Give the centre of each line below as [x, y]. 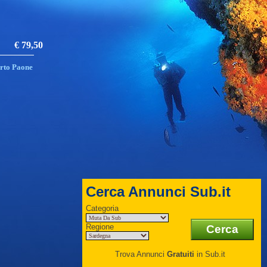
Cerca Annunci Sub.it [158, 192]
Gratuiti [180, 254]
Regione [100, 227]
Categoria [102, 208]
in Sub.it [209, 254]
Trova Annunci [141, 254]
